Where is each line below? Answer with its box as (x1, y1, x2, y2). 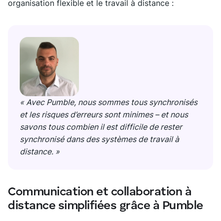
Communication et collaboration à (8, 186, 191, 199)
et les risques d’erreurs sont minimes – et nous (20, 110, 188, 120)
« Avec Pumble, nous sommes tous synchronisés (20, 97, 197, 108)
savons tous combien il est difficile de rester (20, 122, 182, 132)
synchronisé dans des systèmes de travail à (20, 134, 179, 145)
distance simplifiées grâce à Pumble (8, 200, 203, 213)
